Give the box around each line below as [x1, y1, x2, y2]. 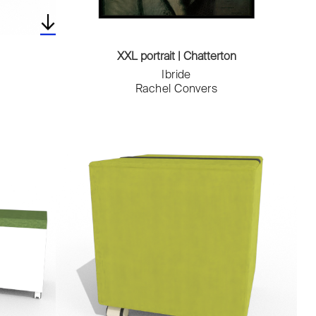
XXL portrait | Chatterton [116, 51, 236, 63]
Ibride [162, 70, 191, 82]
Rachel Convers [135, 84, 218, 96]
